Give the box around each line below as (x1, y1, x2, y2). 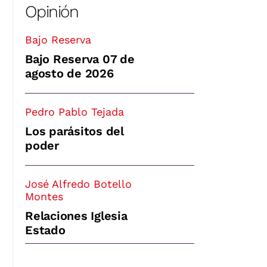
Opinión (25, 2, 79, 22)
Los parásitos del (25, 124, 124, 139)
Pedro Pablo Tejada (25, 105, 124, 119)
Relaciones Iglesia (25, 209, 128, 223)
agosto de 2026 (25, 66, 114, 81)
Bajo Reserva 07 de (25, 52, 135, 67)
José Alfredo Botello (25, 178, 132, 191)
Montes (25, 190, 63, 203)
